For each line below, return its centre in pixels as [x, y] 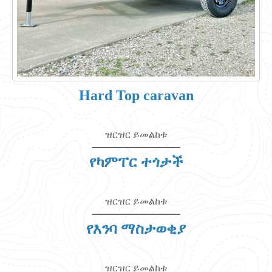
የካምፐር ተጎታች [136, 162]
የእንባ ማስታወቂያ [136, 229]
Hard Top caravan [136, 95]
